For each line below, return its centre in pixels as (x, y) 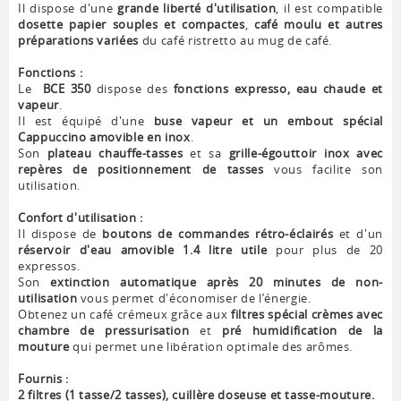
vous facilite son (324, 170)
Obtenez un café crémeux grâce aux (124, 315)
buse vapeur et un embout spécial (268, 121)
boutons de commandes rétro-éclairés (218, 234)
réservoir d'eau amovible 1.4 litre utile (143, 250)
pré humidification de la (303, 331)
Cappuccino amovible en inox (104, 137)
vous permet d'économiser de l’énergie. (194, 299)
